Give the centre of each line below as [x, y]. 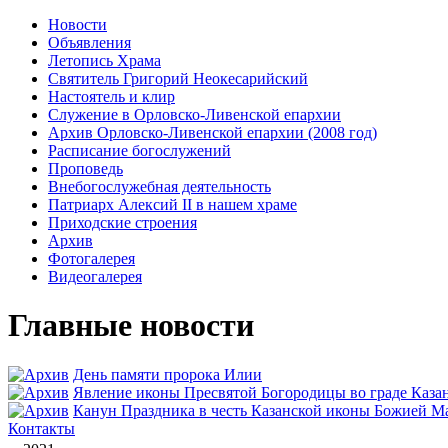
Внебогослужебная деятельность [159, 186]
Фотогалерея [91, 258]
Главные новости [131, 325]
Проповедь [85, 168]
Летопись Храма [104, 60]
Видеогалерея [95, 276]
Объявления [89, 42]
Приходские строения [122, 222]
